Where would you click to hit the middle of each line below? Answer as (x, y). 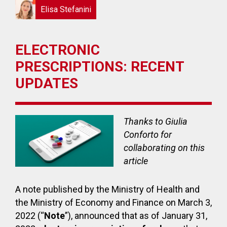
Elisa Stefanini (66, 9)
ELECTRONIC (58, 50)
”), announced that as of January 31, (136, 216)
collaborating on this (164, 148)
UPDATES (47, 83)
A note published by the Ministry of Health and (107, 189)
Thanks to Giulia (156, 121)
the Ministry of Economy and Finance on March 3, (113, 202)
